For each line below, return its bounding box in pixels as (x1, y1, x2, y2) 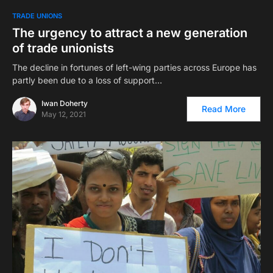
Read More (202, 103, 246, 114)
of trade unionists (12, 40, 114, 55)
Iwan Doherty (41, 98, 88, 108)
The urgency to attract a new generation (12, 25, 247, 40)
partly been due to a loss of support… (12, 74, 162, 85)
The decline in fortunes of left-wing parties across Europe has (12, 62, 257, 73)
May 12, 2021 (41, 109, 86, 119)
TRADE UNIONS (12, 11, 62, 20)
